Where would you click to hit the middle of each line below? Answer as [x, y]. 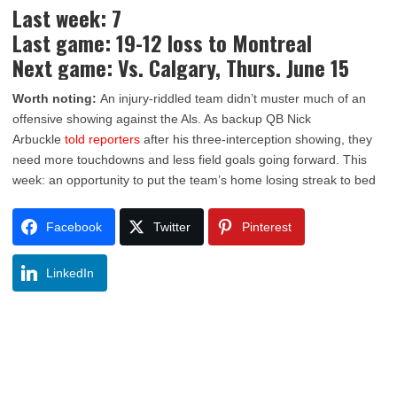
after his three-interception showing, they [256, 139]
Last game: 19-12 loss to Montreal [162, 43]
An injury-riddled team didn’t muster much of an [233, 98]
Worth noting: [56, 98]
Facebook [74, 227]
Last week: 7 [67, 18]
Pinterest [267, 227]
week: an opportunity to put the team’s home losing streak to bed [194, 180]
